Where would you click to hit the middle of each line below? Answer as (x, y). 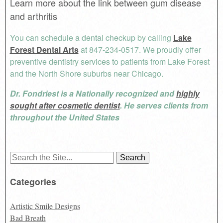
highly (188, 93)
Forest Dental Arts (44, 49)
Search (20, 156)
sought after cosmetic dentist (65, 105)
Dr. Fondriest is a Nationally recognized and (93, 93)
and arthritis (33, 16)
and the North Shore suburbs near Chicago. (86, 73)
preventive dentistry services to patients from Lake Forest (110, 61)
